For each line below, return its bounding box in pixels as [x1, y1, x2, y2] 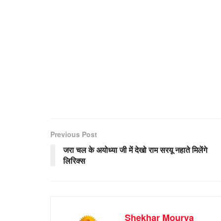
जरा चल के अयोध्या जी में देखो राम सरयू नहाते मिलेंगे [63, 144, 207, 155]
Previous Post [50, 129, 97, 139]
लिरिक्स [63, 154, 85, 166]
